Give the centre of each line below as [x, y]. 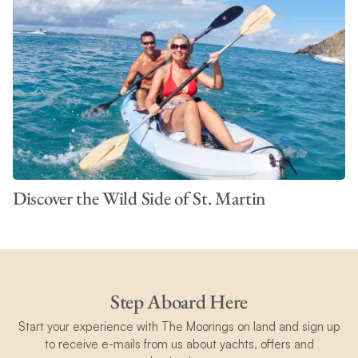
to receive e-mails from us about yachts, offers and [179, 344]
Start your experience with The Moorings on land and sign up [179, 326]
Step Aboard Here [179, 301]
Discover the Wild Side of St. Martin [139, 198]
